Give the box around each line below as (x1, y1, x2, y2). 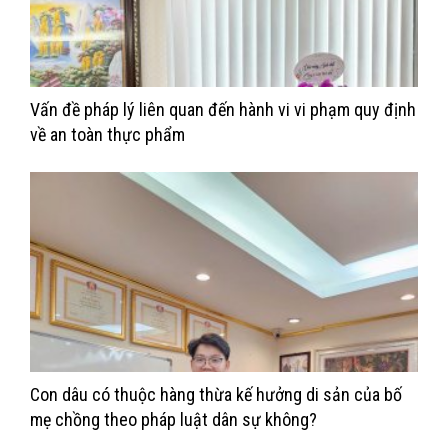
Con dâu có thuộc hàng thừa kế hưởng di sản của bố (30, 383, 402, 405)
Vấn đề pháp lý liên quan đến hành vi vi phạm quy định (30, 99, 416, 121)
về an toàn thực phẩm (30, 124, 185, 146)
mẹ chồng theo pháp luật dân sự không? (30, 408, 317, 430)
